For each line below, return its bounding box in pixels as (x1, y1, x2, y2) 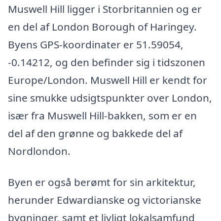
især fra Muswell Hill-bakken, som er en (8, 108, 197, 122)
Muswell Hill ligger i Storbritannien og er (8, 1, 202, 16)
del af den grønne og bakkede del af (8, 126, 183, 140)
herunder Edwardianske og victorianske (8, 193, 201, 207)
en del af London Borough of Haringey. (8, 19, 197, 34)
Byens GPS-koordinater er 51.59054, (8, 37, 184, 51)
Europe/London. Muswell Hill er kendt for (8, 73, 207, 87)
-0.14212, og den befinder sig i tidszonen (8, 55, 205, 69)
